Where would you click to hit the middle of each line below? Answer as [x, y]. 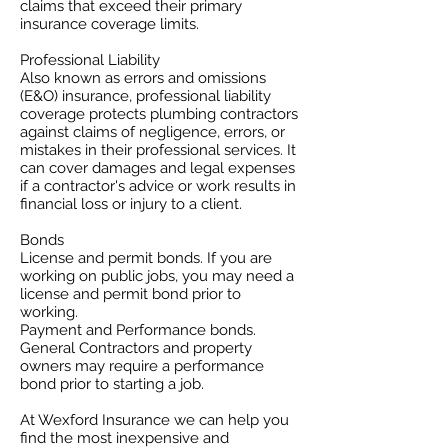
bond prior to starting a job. [114, 384]
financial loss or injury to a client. [131, 204]
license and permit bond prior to [130, 294]
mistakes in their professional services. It [158, 150]
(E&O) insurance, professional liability [145, 96]
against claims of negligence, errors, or [152, 132]
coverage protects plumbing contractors [159, 114]
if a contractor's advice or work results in [158, 186]
